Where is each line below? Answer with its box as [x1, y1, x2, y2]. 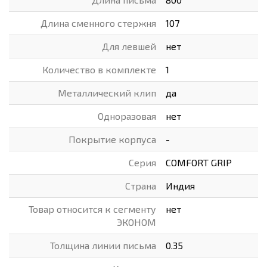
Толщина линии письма [50, 240, 156, 251]
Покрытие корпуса [69, 133, 156, 145]
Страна [125, 180, 156, 191]
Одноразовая [98, 110, 156, 122]
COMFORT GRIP [166, 157, 232, 168]
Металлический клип [58, 87, 156, 98]
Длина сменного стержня [41, 17, 156, 29]
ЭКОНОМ [117, 216, 156, 228]
